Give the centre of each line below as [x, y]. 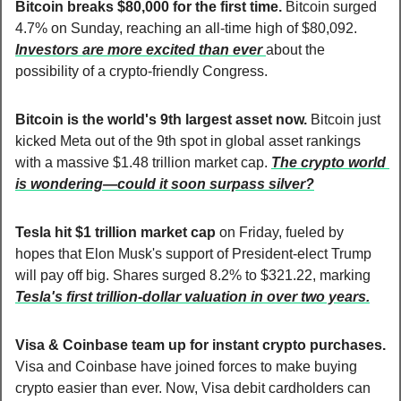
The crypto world [328, 162]
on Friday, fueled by [280, 232]
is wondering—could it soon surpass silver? [165, 183]
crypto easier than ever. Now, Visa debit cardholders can [193, 388]
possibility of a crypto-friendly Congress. [141, 71]
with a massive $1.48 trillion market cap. [143, 162]
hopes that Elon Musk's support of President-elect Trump [193, 253]
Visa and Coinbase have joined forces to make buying [186, 366]
